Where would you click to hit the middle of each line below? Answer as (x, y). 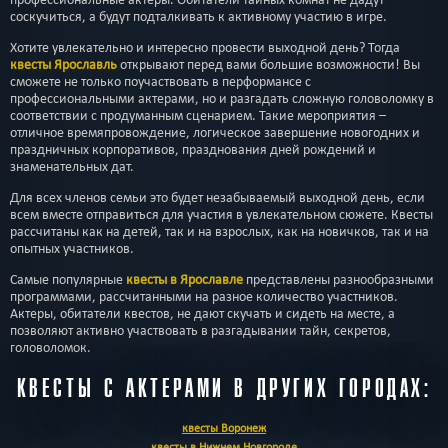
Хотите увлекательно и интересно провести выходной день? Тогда (205, 47)
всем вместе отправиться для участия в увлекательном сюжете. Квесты (221, 214)
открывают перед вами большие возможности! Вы (268, 64)
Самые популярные (68, 279)
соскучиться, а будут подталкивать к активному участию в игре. (198, 16)
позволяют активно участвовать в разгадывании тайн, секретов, (200, 330)
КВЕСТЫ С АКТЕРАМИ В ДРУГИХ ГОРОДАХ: (224, 388)
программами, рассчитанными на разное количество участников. (204, 296)
